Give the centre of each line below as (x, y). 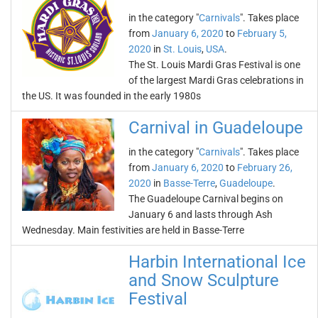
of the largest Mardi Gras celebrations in (216, 80)
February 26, (265, 168)
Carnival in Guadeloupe (216, 128)
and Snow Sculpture (204, 280)
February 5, (262, 33)
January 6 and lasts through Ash (201, 214)
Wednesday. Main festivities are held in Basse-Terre (133, 230)
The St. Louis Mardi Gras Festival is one (214, 65)
